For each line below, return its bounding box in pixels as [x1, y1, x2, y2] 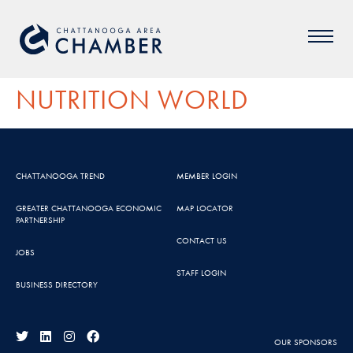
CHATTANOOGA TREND [16, 170, 105, 181]
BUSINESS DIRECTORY [16, 279, 98, 290]
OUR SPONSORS [274, 336, 337, 347]
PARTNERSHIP [16, 214, 65, 225]
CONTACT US [176, 235, 227, 246]
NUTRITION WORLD [16, 83, 248, 117]
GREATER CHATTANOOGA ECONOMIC [16, 203, 162, 214]
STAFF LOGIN [176, 267, 226, 278]
